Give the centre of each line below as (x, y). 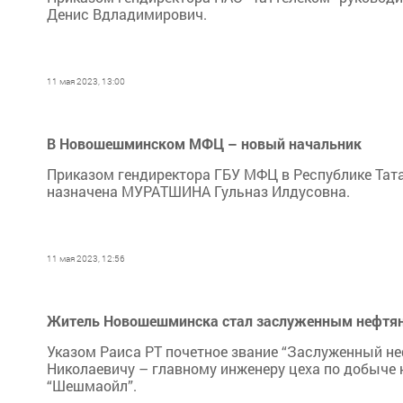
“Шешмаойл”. (92, 385)
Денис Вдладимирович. (127, 14)
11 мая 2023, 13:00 (86, 81)
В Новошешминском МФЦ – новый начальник (204, 143)
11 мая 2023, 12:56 (86, 259)
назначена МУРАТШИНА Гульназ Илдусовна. (198, 191)
